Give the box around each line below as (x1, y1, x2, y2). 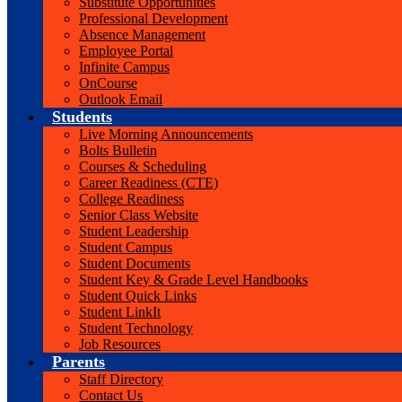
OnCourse (79, 75, 137, 91)
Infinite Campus (79, 59, 170, 74)
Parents (52, 353, 105, 371)
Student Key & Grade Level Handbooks (79, 272, 308, 287)
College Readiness (79, 191, 184, 206)
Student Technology (79, 320, 193, 336)
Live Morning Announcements (79, 127, 253, 142)
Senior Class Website (79, 207, 198, 223)
